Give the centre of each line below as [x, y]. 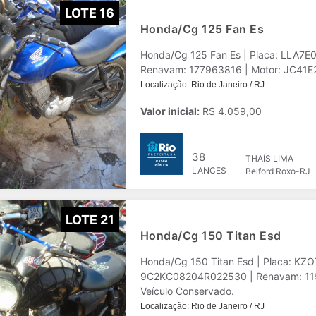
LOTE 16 [90, 13]
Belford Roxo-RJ [278, 171]
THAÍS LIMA [269, 158]
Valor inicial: [170, 111]
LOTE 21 [90, 219]
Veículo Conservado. [187, 291]
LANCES [209, 170]
